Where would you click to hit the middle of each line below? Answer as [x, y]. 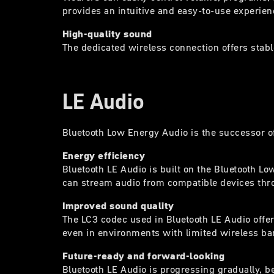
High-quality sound [107, 33]
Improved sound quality [118, 205]
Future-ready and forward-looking [144, 255]
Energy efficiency [104, 155]
